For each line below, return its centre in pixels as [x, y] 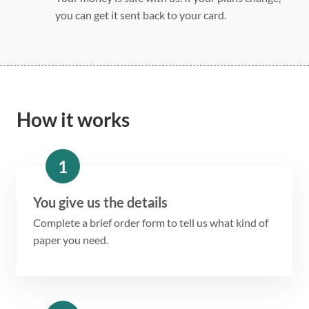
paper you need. [71, 240]
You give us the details [100, 202]
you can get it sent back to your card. [141, 15]
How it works [73, 120]
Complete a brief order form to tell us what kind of [151, 223]
